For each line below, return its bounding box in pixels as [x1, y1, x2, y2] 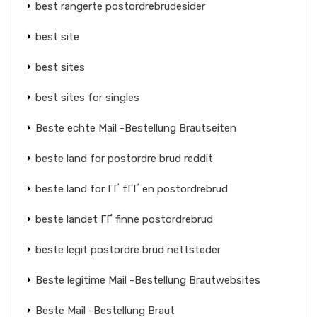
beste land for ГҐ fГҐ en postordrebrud [35, 183, 228, 195]
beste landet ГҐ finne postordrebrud [35, 213, 213, 226]
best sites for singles [35, 91, 139, 104]
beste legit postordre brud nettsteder [35, 243, 221, 256]
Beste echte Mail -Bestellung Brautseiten [35, 122, 236, 134]
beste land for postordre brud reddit [35, 152, 213, 165]
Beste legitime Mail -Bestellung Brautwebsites [35, 274, 260, 287]
